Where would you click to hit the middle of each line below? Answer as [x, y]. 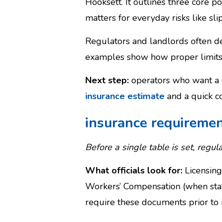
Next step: [107, 80]
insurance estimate [125, 96]
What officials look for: [134, 170]
